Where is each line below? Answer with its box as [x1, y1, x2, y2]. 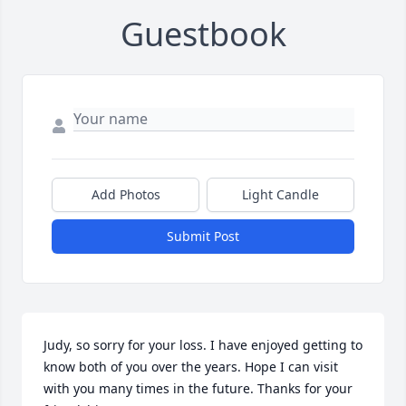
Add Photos [91, 186, 160, 204]
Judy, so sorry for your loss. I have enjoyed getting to [43, 336, 362, 354]
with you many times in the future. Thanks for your [43, 380, 353, 398]
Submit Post [167, 227, 239, 246]
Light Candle [242, 186, 319, 204]
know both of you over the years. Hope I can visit [43, 358, 338, 376]
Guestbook [120, 12, 286, 57]
